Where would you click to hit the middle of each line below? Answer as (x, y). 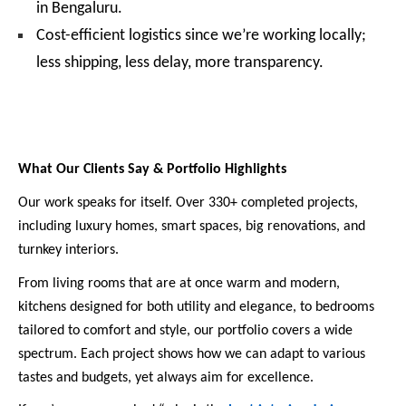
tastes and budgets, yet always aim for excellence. (166, 377)
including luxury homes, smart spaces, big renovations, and (192, 226)
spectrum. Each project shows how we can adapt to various (192, 354)
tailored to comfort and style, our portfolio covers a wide (185, 330)
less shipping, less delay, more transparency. (180, 63)
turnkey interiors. (68, 250)
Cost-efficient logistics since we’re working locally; (201, 36)
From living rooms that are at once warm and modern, (179, 283)
